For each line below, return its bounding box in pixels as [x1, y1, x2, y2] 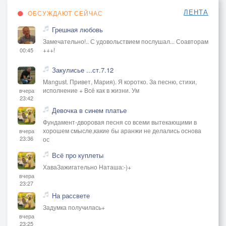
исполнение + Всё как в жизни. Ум [43, 85, 139, 94]
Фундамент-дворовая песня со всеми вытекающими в [43, 117, 197, 126]
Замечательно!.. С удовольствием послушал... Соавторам [43, 36, 208, 45]
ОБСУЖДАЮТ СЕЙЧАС [26, 8, 103, 17]
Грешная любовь [52, 24, 103, 34]
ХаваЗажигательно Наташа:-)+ [43, 162, 131, 171]
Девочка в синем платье [52, 105, 127, 115]
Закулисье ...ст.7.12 [52, 65, 114, 75]
